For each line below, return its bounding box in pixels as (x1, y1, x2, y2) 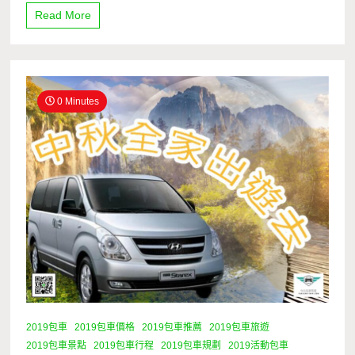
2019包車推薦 (142, 321, 203, 333)
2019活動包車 (228, 339, 289, 351)
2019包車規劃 (161, 339, 222, 351)
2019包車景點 (26, 339, 87, 351)
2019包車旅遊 (209, 321, 270, 333)
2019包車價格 (74, 321, 136, 333)
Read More (35, 8, 92, 21)
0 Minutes (55, 95, 100, 107)
